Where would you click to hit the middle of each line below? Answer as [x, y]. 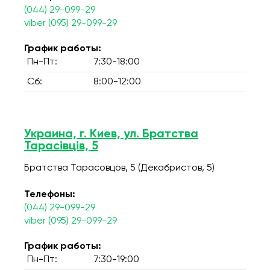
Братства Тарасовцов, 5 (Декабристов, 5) [119, 168]
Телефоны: [50, 195]
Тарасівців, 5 [61, 146]
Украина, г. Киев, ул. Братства [111, 134]
